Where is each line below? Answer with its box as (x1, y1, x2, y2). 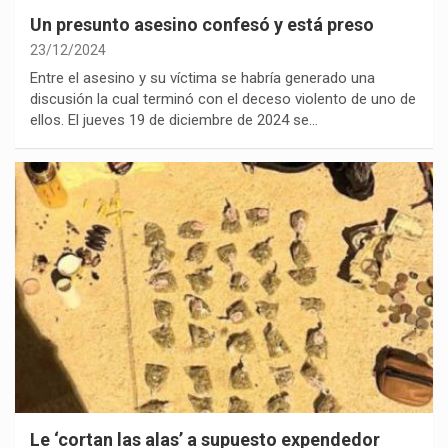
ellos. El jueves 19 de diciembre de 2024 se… (30, 110, 318, 129)
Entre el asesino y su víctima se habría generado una (30, 68, 375, 87)
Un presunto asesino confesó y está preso (30, 13, 374, 35)
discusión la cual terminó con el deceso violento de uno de (30, 89, 416, 108)
